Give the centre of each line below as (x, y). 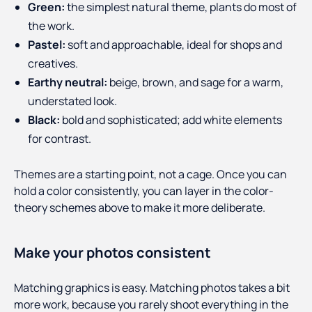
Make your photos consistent (112, 253)
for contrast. (60, 139)
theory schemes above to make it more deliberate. (140, 208)
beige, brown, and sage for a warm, (195, 83)
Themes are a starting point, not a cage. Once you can (150, 174)
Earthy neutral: (68, 83)
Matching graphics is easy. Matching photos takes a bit (152, 288)
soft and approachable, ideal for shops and (174, 45)
